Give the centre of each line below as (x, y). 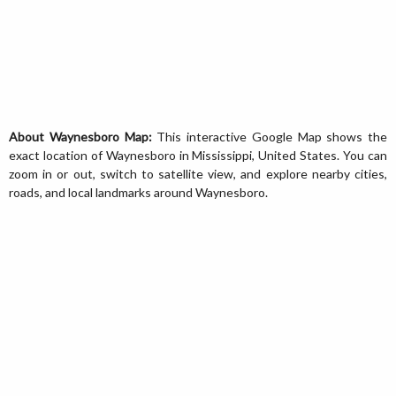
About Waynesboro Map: (80, 136)
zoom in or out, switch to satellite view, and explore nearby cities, (198, 173)
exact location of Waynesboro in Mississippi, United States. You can (198, 155)
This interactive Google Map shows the (269, 136)
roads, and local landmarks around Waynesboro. (138, 192)
